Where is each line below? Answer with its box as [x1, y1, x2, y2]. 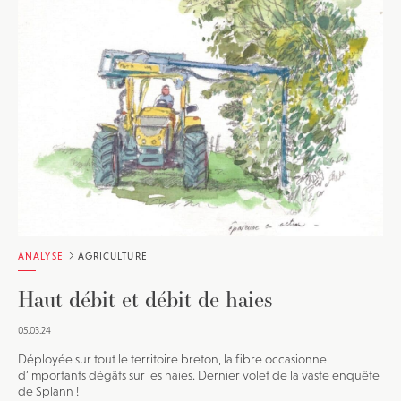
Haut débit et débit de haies [18, 283, 272, 314]
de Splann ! [18, 383, 79, 398]
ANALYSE [18, 250, 64, 261]
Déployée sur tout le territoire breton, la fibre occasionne [18, 351, 327, 366]
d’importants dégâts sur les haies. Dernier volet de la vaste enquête [18, 367, 380, 382]
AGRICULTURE [73, 250, 148, 261]
